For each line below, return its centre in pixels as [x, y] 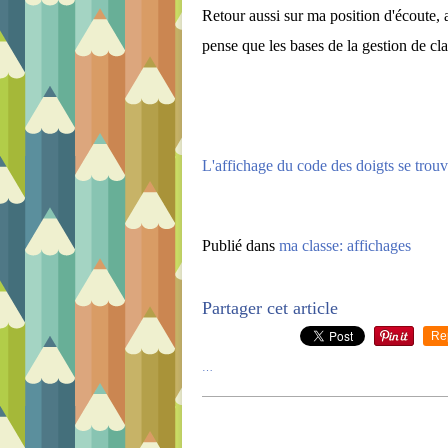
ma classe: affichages [345, 245]
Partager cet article [270, 308]
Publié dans [238, 245]
